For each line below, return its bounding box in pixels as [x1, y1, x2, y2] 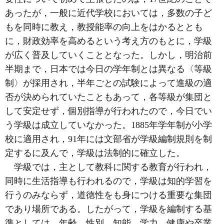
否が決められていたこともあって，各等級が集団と [5, 91, 212, 102]
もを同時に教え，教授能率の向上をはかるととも [5, 21, 203, 32]
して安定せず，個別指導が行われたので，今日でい [5, 105, 212, 116]
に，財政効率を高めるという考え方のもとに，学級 [5, 35, 212, 46]
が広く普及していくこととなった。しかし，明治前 [5, 49, 212, 60]
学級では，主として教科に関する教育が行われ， [5, 161, 212, 172]
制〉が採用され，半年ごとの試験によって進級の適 [5, 77, 212, 88]
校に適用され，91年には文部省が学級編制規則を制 [5, 133, 212, 144]
